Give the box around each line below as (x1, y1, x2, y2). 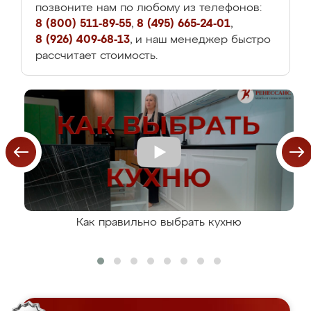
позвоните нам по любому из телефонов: (35, 3, 262, 14)
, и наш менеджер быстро (130, 35, 271, 46)
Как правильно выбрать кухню (76, 217, 242, 228)
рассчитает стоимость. (35, 51, 158, 62)
